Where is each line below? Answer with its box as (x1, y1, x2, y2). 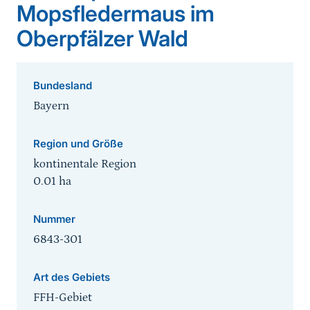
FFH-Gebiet (33, 291, 92, 305)
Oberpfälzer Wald (17, 25, 188, 53)
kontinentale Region (33, 157, 136, 172)
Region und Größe (33, 137, 123, 151)
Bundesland (33, 79, 92, 93)
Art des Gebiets (33, 271, 110, 284)
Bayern (33, 99, 69, 113)
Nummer (33, 212, 75, 226)
